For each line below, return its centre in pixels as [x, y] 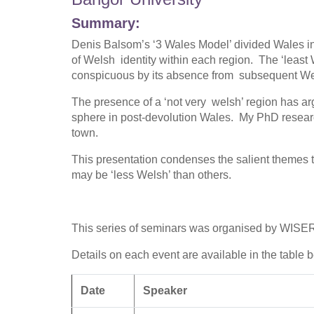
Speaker [165, 290]
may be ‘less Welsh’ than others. [151, 175]
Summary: [106, 23]
